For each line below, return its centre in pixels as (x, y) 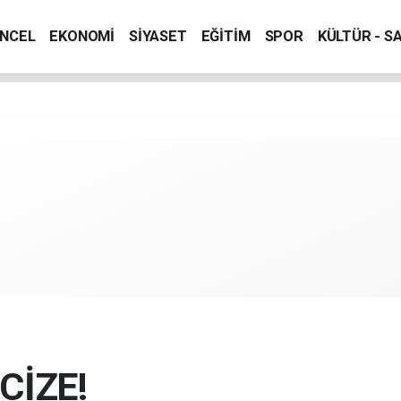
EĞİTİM (226, 36)
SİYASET (158, 36)
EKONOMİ (82, 36)
